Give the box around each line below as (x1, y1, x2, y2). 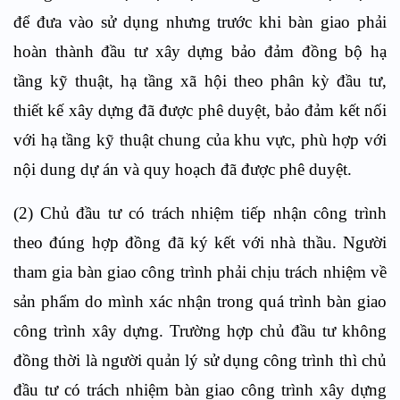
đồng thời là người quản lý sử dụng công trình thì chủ (13, 351, 387, 370)
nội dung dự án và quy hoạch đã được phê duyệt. (13, 160, 352, 179)
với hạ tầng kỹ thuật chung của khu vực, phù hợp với (13, 130, 387, 149)
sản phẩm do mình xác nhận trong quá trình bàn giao (13, 292, 387, 311)
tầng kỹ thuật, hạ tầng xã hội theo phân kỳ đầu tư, (13, 71, 387, 90)
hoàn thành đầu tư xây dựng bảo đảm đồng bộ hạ (13, 42, 387, 61)
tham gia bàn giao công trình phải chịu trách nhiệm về (13, 262, 387, 281)
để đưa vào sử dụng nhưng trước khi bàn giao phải (13, 12, 387, 31)
